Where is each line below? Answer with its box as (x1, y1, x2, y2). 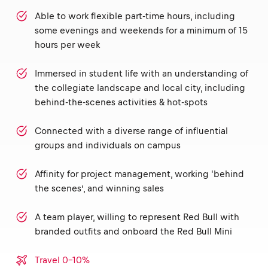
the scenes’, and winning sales (35, 183, 166, 193)
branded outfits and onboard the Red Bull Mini (35, 226, 232, 236)
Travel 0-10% (35, 255, 90, 265)
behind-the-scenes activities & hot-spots (35, 97, 210, 107)
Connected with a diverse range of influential (35, 126, 228, 136)
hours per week (35, 39, 102, 50)
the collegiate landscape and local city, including (35, 83, 245, 93)
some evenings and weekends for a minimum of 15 (35, 25, 248, 35)
